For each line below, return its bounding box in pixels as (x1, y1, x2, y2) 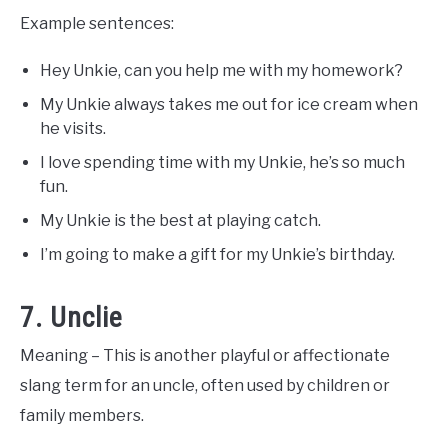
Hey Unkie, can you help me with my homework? (40, 61, 403, 81)
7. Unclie (20, 301, 123, 335)
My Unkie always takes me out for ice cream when (40, 95, 418, 115)
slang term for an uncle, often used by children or (20, 376, 390, 396)
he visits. (40, 119, 106, 139)
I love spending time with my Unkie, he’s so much (40, 153, 405, 173)
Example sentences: (20, 14, 174, 34)
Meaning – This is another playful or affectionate (20, 346, 390, 366)
